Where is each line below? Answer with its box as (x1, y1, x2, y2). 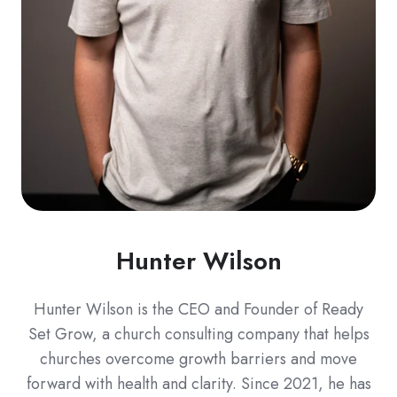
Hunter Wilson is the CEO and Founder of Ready (34, 298, 363, 321)
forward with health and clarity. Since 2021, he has (26, 372, 371, 395)
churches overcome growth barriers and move (40, 347, 357, 370)
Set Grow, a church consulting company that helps (27, 323, 370, 346)
